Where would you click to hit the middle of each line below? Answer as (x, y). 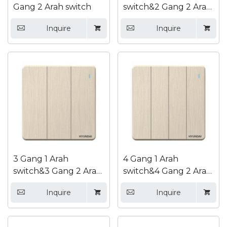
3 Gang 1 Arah (41, 159)
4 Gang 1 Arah (150, 159)
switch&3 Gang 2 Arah (58, 171)
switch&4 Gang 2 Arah (167, 171)
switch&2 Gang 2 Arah (167, 7)
